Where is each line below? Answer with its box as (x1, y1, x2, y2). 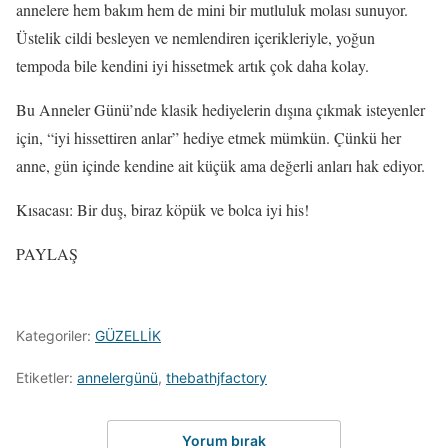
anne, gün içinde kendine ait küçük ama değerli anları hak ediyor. (16, 155, 425, 176)
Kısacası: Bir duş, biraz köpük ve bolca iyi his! (16, 199, 309, 220)
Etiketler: (16, 369, 77, 386)
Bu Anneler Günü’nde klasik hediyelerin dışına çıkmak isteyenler (16, 99, 425, 120)
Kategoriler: (16, 327, 95, 344)
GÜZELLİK (95, 327, 161, 344)
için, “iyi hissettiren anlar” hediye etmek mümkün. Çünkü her (16, 127, 401, 148)
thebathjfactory (166, 369, 267, 386)
